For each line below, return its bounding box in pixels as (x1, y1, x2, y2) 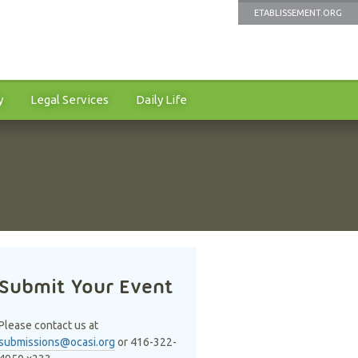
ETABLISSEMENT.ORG (254, 8, 342, 18)
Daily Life (136, 93, 187, 106)
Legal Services (30, 93, 109, 106)
